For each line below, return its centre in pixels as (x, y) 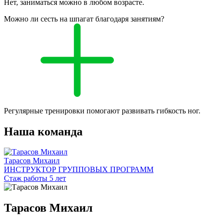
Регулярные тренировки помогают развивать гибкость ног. (102, 110)
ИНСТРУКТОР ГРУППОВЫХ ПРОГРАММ (79, 170)
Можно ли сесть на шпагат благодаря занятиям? (84, 19)
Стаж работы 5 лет (35, 178)
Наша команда (43, 131)
